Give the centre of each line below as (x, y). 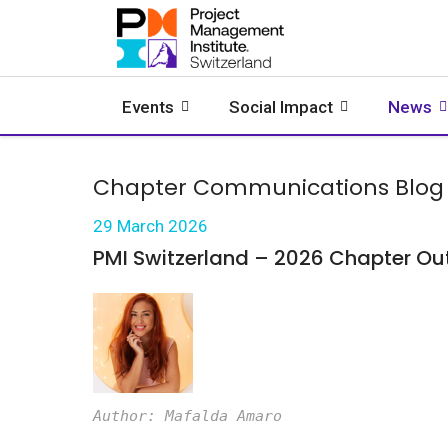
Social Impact (281, 107)
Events (148, 107)
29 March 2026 (150, 226)
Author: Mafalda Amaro (187, 416)
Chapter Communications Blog (268, 187)
